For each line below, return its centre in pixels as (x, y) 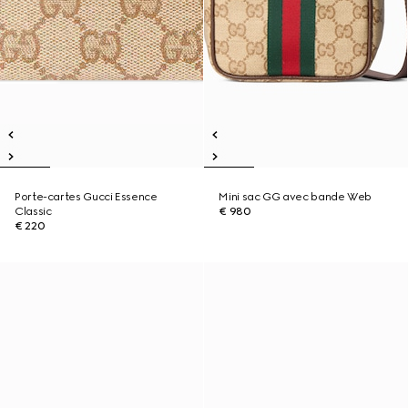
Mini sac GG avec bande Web (296, 197)
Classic (33, 211)
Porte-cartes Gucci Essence (86, 197)
